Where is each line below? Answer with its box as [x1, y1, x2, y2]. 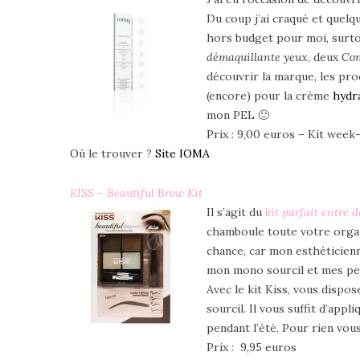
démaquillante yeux [207, 49, 308, 64]
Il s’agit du [207, 204, 262, 219]
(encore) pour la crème [207, 88, 333, 103]
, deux [308, 49, 342, 64]
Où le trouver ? [70, 145, 155, 161]
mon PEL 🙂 [207, 107, 269, 122]
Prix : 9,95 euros [207, 339, 297, 354]
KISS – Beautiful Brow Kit [70, 185, 202, 200]
